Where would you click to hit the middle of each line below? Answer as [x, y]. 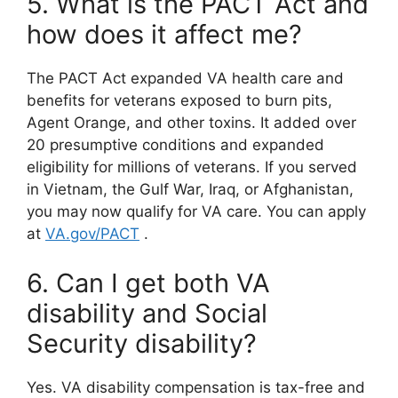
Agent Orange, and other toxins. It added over [191, 123]
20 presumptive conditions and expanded [175, 145]
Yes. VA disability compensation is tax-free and [196, 387]
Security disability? [142, 343]
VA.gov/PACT [92, 234]
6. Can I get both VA [148, 283]
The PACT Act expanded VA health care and [185, 78]
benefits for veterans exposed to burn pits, [179, 100]
